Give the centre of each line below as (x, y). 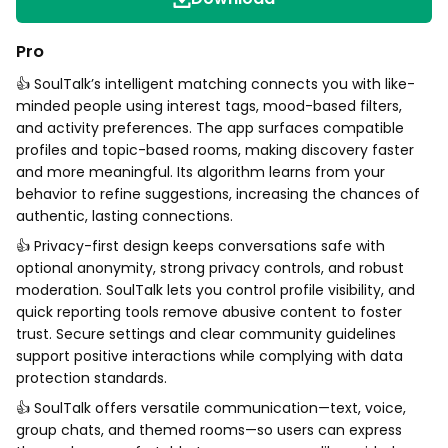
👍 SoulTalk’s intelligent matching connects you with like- (215, 84)
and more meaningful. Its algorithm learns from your (200, 172)
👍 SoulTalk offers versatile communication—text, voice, (211, 408)
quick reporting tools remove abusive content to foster (209, 312)
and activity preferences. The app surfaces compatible (210, 128)
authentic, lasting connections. (124, 216)
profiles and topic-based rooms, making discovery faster (215, 150)
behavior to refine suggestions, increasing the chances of (218, 194)
